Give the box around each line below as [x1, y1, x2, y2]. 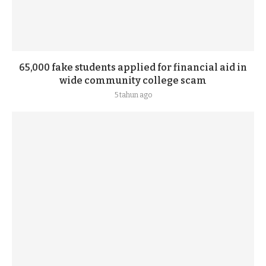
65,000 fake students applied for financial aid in [19, 62, 247, 73]
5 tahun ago [114, 91, 152, 99]
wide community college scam [59, 75, 207, 86]
